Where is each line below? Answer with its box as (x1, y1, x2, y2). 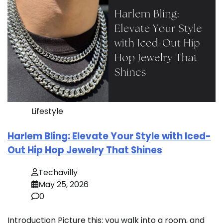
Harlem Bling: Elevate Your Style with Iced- (7, 129, 211, 143)
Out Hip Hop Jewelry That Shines (7, 143, 162, 157)
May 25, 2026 (38, 178, 89, 190)
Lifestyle (31, 106, 63, 117)
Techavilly (38, 166, 78, 178)
